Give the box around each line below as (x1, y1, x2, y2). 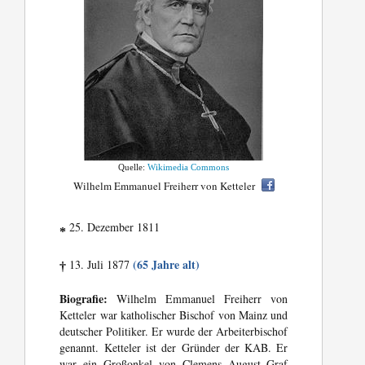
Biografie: (59, 290, 108, 308)
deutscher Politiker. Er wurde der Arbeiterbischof (59, 323, 288, 340)
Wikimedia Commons (147, 162, 230, 173)
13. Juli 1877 (66, 257, 134, 273)
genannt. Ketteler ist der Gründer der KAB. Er (59, 340, 288, 356)
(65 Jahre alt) (133, 256, 200, 274)
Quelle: (118, 162, 148, 173)
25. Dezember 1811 (66, 219, 161, 235)
